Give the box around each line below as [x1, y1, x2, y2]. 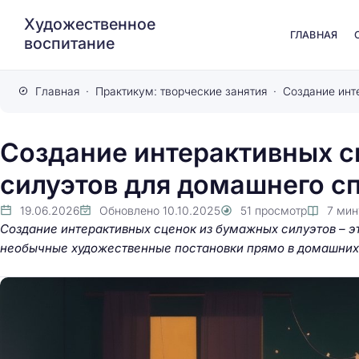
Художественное [24, 14, 155, 34]
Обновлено [99, 204, 159, 217]
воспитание [24, 33, 115, 53]
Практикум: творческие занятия [95, 85, 268, 98]
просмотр [255, 204, 307, 217]
